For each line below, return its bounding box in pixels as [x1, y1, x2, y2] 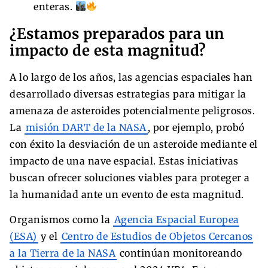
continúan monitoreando [117, 246, 242, 259]
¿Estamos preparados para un [10, 24, 224, 43]
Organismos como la [10, 213, 113, 226]
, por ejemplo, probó [147, 121, 245, 133]
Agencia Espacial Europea [114, 213, 239, 226]
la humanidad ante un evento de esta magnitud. [10, 188, 244, 200]
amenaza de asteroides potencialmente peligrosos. [10, 104, 255, 117]
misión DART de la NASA [25, 121, 147, 133]
